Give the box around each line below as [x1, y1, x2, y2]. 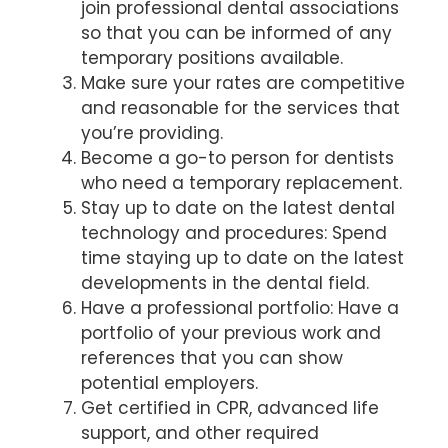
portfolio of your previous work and [81, 320, 381, 345]
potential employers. [81, 370, 268, 395]
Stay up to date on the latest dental [81, 195, 395, 220]
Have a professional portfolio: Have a [81, 295, 399, 320]
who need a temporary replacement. [81, 170, 412, 195]
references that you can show [81, 345, 343, 370]
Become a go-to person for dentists [81, 145, 394, 170]
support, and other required [81, 420, 319, 445]
